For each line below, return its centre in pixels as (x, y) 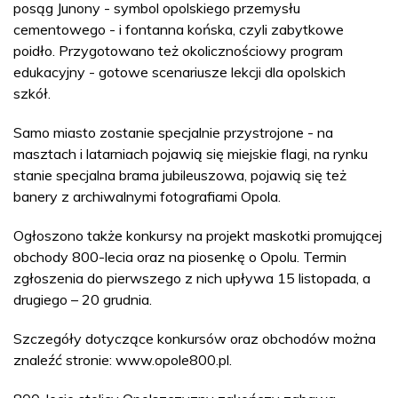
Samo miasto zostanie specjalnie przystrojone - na (173, 132)
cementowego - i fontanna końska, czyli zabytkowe (179, 29)
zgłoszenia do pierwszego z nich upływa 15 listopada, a (192, 278)
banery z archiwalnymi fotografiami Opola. (147, 196)
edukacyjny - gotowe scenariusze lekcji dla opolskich (179, 72)
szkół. (32, 93)
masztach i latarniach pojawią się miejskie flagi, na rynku (191, 154)
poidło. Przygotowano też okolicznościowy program (178, 51)
